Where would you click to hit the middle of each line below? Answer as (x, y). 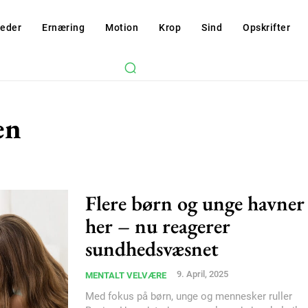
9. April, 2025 (202, 274)
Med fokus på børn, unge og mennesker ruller (189, 296)
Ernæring (64, 27)
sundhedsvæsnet (152, 248)
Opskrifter (267, 27)
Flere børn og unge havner (195, 203)
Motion (122, 27)
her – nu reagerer (158, 225)
